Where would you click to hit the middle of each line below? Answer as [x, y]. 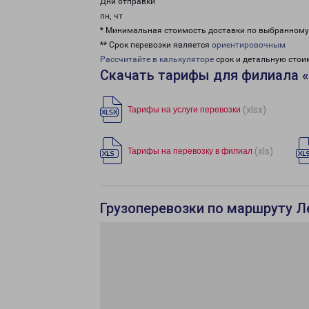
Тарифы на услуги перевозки [184, 110]
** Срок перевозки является [156, 45]
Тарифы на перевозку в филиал [190, 151]
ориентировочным [249, 45]
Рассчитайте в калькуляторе [157, 59]
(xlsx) [255, 109]
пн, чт [111, 16]
